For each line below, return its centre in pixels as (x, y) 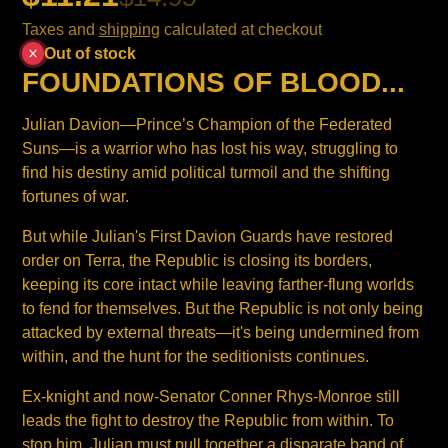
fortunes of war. (75, 196)
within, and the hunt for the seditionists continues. (195, 356)
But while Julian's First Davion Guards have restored (207, 236)
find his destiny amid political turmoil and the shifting (205, 172)
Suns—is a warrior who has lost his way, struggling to (209, 148)
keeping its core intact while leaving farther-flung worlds (217, 284)
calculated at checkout (240, 29)
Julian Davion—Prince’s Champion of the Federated (206, 124)
